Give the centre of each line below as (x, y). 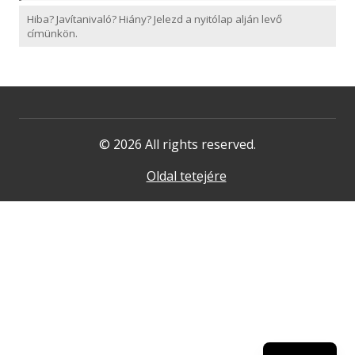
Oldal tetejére (186, 176)
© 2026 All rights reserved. (177, 145)
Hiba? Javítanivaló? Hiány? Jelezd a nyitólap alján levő (155, 19)
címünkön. (52, 34)
